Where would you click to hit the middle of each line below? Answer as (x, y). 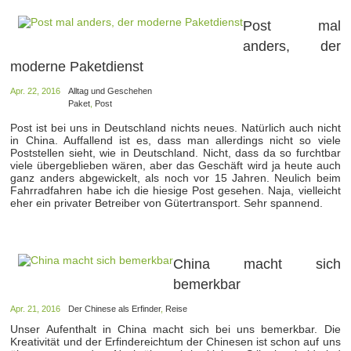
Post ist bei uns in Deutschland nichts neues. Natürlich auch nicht (175, 127)
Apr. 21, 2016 (36, 308)
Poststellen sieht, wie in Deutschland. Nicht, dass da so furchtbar (175, 152)
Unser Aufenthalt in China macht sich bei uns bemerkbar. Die (175, 329)
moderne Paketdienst (77, 66)
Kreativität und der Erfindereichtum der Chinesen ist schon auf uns (175, 341)
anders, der (292, 46)
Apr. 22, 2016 (36, 90)
